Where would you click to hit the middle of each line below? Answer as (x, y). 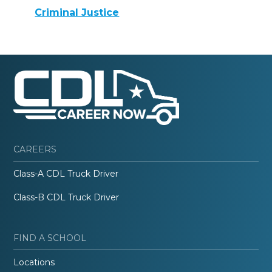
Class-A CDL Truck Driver (66, 174)
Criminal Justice (77, 12)
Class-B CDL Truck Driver (66, 198)
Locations (34, 263)
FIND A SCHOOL (50, 238)
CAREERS (35, 150)
